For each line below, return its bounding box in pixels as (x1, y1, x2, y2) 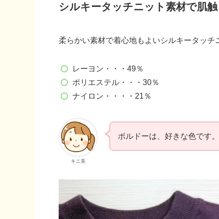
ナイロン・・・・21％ (72, 92, 152, 101)
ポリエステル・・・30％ (72, 78, 159, 87)
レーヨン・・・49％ (72, 65, 144, 73)
